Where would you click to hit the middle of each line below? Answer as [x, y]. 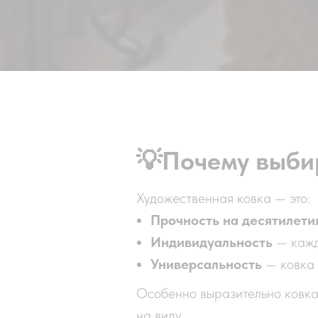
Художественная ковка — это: [223, 198]
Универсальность [206, 264]
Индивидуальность [212, 242]
